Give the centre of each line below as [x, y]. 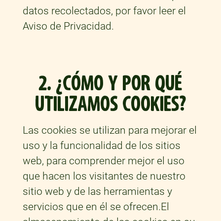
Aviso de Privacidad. [68, 26]
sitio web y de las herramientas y [97, 192]
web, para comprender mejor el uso [103, 161]
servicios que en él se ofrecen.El [96, 207]
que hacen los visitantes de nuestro [104, 176]
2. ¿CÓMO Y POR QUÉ [110, 84]
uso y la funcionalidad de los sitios [101, 146]
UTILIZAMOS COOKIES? [110, 105]
